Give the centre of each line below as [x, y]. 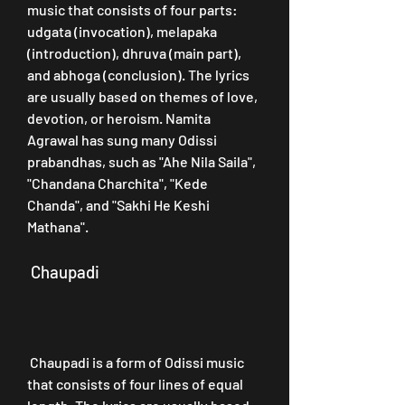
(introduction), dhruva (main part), [134, 53]
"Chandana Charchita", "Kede [118, 183]
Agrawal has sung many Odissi [122, 140]
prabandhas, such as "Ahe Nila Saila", [141, 161]
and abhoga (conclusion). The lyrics [138, 75]
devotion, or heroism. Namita [119, 118]
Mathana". [58, 226]
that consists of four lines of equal [135, 384]
